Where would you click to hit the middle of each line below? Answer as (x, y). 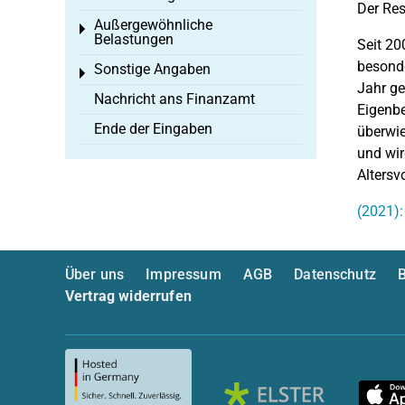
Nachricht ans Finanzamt (174, 99)
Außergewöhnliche (153, 25)
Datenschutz (335, 274)
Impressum (184, 274)
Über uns (95, 274)
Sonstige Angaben (152, 69)
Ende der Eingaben (153, 129)
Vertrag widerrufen (128, 296)
